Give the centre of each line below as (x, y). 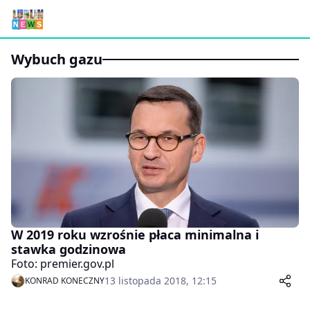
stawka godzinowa (69, 249)
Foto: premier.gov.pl (63, 264)
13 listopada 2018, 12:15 (161, 281)
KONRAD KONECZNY (65, 281)
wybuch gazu (63, 59)
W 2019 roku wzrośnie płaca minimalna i (135, 235)
